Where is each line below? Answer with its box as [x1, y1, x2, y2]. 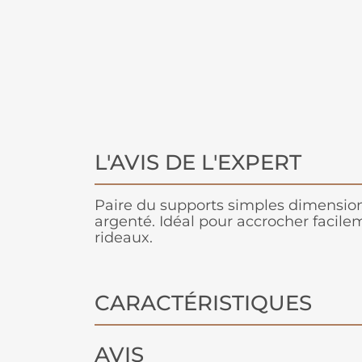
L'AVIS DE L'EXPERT [95, 149, 301, 176]
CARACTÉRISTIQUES [95, 290, 312, 317]
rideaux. [95, 229, 153, 247]
